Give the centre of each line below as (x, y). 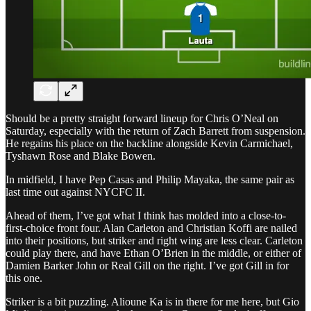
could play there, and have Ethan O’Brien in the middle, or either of (153, 253)
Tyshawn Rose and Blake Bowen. (81, 155)
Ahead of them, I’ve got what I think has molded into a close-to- (146, 215)
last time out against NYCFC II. (75, 192)
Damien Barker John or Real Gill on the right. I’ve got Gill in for (147, 265)
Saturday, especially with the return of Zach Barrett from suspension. (155, 131)
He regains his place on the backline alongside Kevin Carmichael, (149, 143)
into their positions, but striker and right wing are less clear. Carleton (154, 240)
